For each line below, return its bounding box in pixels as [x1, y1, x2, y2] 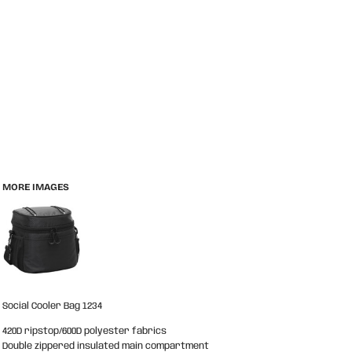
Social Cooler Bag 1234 [2, 301, 102, 311]
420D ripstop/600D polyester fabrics [2, 326, 167, 336]
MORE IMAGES [2, 181, 69, 192]
